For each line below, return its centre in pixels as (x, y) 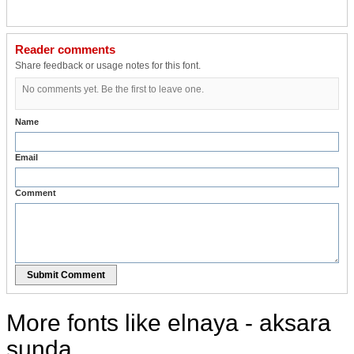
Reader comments (65, 49)
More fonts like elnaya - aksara (169, 322)
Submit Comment (66, 275)
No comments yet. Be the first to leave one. (113, 89)
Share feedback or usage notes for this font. (108, 65)
